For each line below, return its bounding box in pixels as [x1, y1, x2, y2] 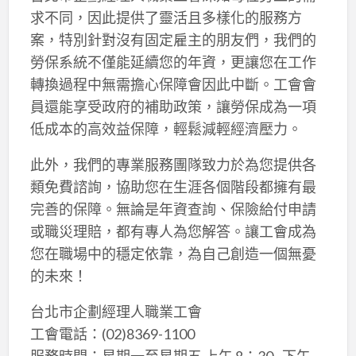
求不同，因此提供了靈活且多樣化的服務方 [29, 8, 302, 26]
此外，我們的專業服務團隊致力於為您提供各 [29, 155, 316, 173]
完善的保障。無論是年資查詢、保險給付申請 [29, 199, 316, 218]
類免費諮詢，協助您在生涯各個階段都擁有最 [29, 177, 316, 195]
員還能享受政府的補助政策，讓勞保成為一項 [29, 97, 316, 115]
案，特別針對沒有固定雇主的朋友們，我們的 [29, 30, 316, 48]
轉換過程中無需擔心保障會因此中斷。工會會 [29, 75, 316, 93]
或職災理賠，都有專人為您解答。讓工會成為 [29, 222, 316, 240]
